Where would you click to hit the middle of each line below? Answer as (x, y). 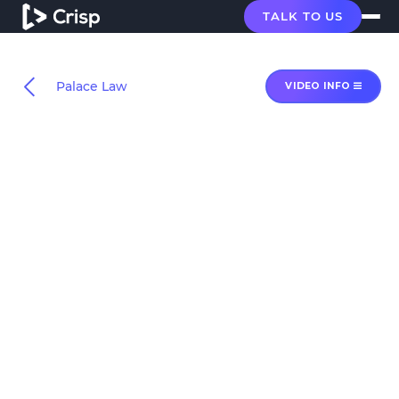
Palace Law (92, 86)
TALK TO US (303, 16)
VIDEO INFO (319, 86)
